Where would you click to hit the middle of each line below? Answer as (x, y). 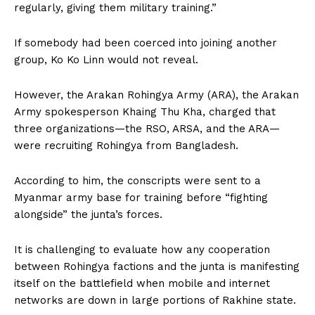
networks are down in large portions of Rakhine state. (155, 300)
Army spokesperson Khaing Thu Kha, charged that (145, 111)
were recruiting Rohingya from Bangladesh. (126, 145)
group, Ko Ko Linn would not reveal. (106, 59)
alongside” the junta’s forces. (88, 214)
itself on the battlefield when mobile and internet (142, 283)
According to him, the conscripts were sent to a (137, 180)
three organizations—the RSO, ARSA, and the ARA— (147, 128)
